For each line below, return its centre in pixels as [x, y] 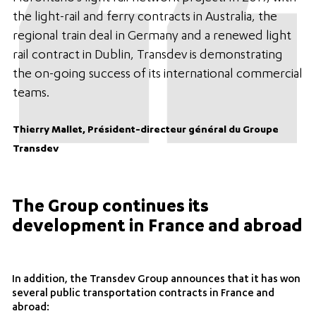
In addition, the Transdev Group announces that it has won [157, 280]
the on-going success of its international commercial [157, 75]
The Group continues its [111, 208]
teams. [31, 94]
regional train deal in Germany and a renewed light [152, 37]
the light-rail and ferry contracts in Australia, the [145, 18]
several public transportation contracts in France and [144, 294]
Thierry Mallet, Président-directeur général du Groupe [145, 131]
